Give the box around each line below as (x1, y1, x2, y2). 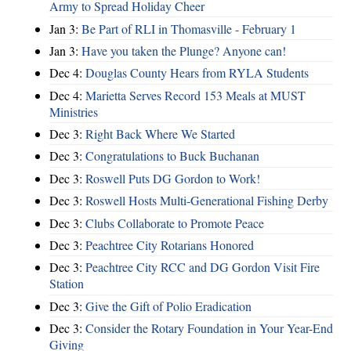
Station (49, 275, 84, 292)
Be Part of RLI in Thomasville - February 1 (81, 20, 296, 37)
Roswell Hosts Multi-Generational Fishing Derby (85, 192, 328, 209)
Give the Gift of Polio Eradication (85, 297, 251, 314)
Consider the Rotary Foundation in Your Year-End (85, 320, 333, 337)
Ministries (49, 103, 98, 120)
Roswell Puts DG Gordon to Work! (85, 169, 260, 186)
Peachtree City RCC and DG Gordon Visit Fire (85, 259, 320, 276)
